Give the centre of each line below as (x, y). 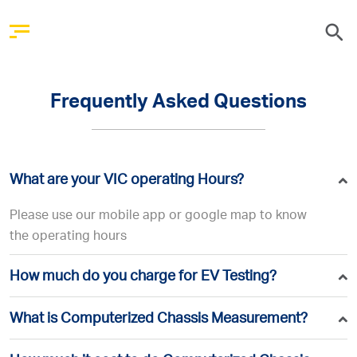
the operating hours (68, 237)
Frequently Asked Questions (178, 104)
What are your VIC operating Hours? (127, 181)
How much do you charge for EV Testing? (143, 277)
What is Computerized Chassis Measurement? (159, 320)
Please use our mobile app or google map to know (158, 217)
